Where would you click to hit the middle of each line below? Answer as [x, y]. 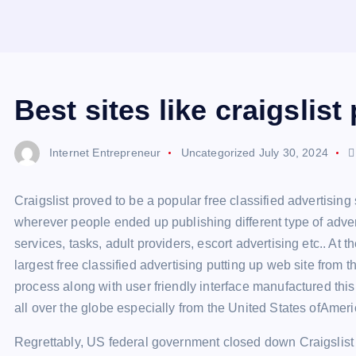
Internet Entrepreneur [105, 152]
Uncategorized [218, 152]
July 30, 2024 [293, 152]
